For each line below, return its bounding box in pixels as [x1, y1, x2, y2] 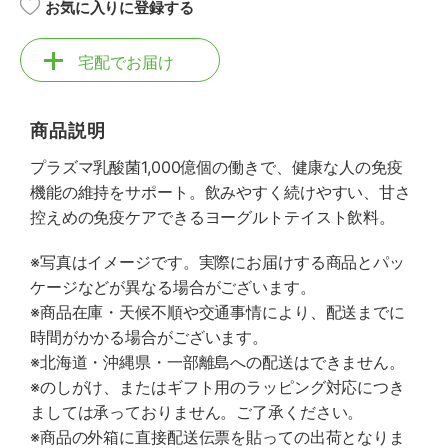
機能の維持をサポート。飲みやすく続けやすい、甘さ [30, 182, 411, 202]
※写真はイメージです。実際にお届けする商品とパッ [30, 252, 405, 272]
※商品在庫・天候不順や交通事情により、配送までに [30, 302, 405, 322]
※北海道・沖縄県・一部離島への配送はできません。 [30, 352, 405, 372]
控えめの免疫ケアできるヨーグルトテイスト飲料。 [30, 207, 396, 227]
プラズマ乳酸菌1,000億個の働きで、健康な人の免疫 [30, 157, 403, 177]
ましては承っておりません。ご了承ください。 [30, 402, 364, 422]
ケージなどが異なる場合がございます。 [30, 277, 316, 297]
